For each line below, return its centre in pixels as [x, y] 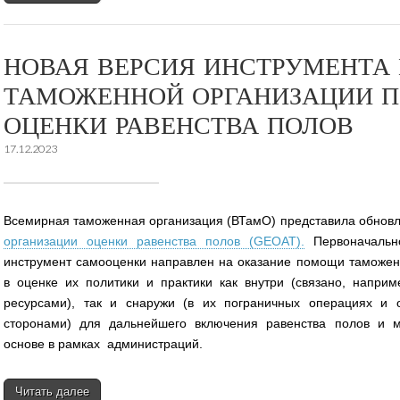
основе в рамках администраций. [103, 343]
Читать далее [52, 391]
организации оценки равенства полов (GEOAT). [154, 241]
